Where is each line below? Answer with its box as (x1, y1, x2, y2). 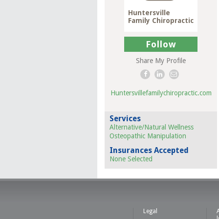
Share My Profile (136, 57, 186, 65)
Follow (145, 39, 176, 49)
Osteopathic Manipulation (109, 132, 186, 140)
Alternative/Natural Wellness (109, 123, 194, 131)
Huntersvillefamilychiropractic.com (110, 89, 212, 97)
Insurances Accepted (109, 146, 189, 155)
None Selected (109, 155, 153, 163)
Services (109, 114, 141, 123)
